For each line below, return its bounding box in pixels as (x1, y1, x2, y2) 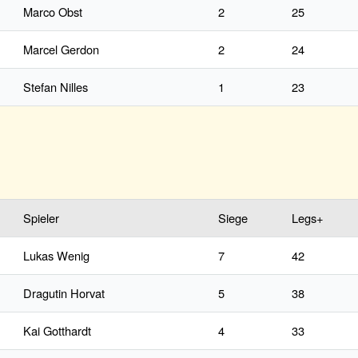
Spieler (23, 209, 59, 227)
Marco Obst (23, 3, 82, 21)
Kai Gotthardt (23, 322, 91, 340)
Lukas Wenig (23, 247, 89, 265)
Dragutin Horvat (23, 284, 105, 302)
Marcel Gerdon (23, 41, 99, 58)
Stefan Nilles (23, 78, 88, 96)
